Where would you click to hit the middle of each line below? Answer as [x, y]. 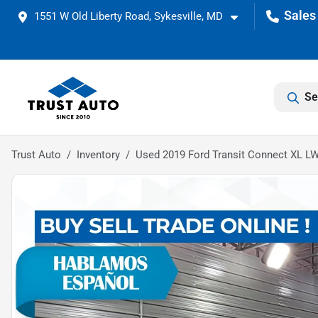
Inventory [98, 155]
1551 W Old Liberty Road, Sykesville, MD [128, 16]
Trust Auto [36, 155]
